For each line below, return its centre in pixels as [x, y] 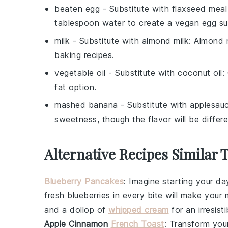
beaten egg [77, 9]
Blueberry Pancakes [84, 181]
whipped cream [139, 210]
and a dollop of [76, 210]
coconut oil [200, 73]
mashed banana [86, 105]
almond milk [165, 41]
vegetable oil [80, 73]
